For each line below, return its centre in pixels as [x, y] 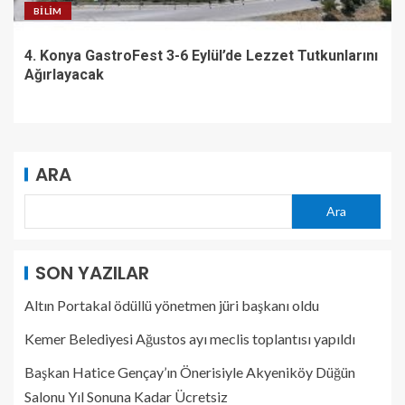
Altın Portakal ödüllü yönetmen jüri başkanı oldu [172, 305]
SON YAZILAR [92, 273]
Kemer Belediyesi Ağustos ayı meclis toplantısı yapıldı [190, 338]
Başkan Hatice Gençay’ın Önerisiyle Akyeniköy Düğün [190, 372]
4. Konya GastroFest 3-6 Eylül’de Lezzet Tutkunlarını [201, 55]
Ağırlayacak [64, 74]
